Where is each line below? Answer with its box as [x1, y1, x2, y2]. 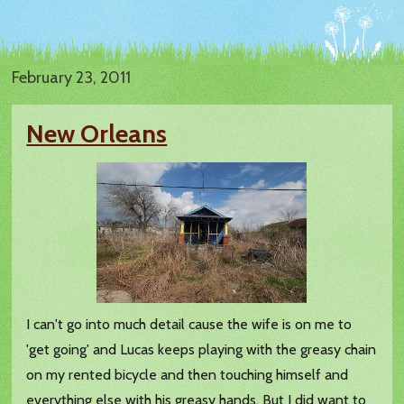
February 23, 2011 [12, 68, 132, 88]
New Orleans [26, 118, 168, 150]
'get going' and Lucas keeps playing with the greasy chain [26, 341, 377, 359]
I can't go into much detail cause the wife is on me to [26, 316, 353, 334]
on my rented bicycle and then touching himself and [26, 366, 349, 384]
